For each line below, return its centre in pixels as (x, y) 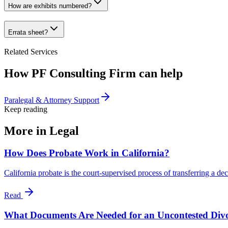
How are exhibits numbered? (50, 6)
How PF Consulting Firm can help (93, 73)
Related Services (31, 51)
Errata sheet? (28, 33)
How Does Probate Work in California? (87, 153)
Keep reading (26, 109)
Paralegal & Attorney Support (52, 100)
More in (27, 131)
